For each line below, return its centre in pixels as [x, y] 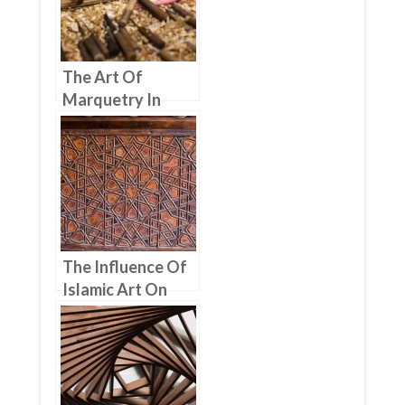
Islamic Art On [114, 290]
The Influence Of [124, 267]
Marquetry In [111, 100]
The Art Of [102, 77]
